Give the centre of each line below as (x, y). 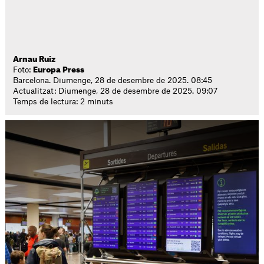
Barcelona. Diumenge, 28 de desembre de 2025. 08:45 (113, 80)
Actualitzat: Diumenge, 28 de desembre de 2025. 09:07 (115, 91)
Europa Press (59, 70)
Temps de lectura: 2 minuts (63, 102)
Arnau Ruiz (34, 59)
